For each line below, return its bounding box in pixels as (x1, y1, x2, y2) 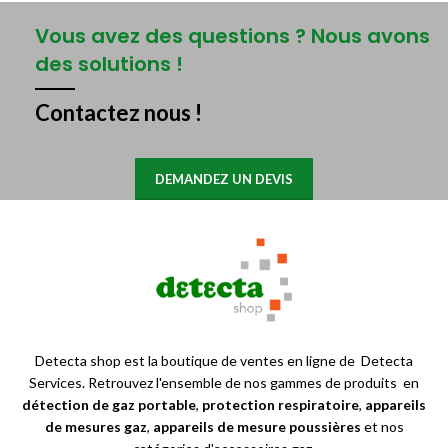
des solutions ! (35, 50, 183, 78)
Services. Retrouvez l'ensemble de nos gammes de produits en (29, 374, 419, 392)
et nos (363, 418, 404, 436)
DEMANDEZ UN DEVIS (155, 171, 293, 187)
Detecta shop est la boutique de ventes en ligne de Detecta (35, 352, 413, 370)
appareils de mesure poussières (152, 418, 364, 436)
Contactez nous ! (35, 99, 202, 126)
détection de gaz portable (22, 396, 196, 414)
